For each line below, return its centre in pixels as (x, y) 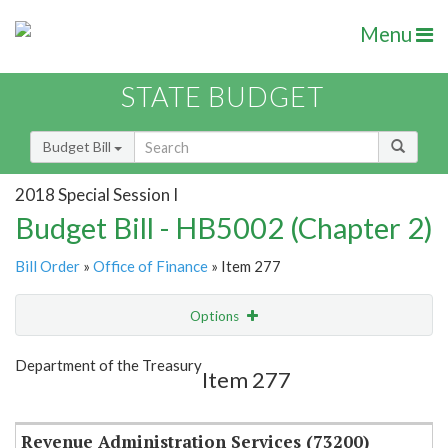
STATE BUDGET (222, 97)
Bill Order (47, 266)
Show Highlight (162, 356)
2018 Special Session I (96, 194)
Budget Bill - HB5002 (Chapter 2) (224, 228)
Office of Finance (150, 266)
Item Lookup (59, 399)
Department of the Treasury (108, 365)
